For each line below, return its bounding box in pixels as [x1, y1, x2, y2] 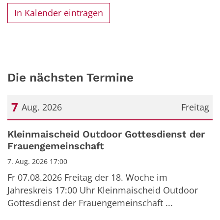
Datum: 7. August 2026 [7, 123, 100, 135]
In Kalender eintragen [14, 7, 104, 19]
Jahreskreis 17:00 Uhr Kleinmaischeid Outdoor [7, 184, 198, 196]
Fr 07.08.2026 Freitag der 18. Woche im [7, 171, 167, 183]
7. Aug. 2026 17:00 [7, 157, 67, 166]
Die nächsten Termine [7, 70, 134, 84]
